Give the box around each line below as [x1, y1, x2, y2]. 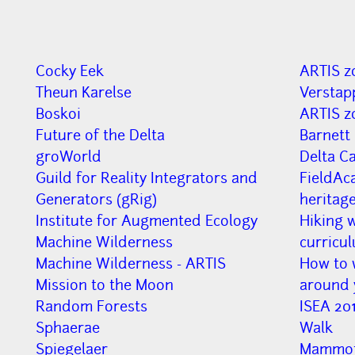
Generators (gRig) [36, 189, 158, 208]
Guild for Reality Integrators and [36, 168, 258, 187]
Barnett [299, 125, 350, 144]
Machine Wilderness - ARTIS [36, 254, 227, 273]
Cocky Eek [36, 61, 105, 80]
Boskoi [36, 104, 82, 123]
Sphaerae [36, 318, 101, 337]
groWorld [36, 147, 102, 166]
